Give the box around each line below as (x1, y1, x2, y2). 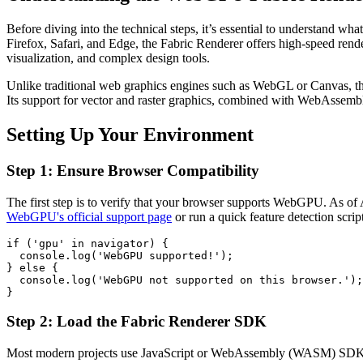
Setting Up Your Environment (6, 124, 254, 146)
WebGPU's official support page (6, 209, 172, 224)
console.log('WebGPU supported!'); (6, 249, 233, 262)
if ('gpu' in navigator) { (6, 237, 169, 250)
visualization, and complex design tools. (6, 51, 210, 66)
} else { (6, 261, 58, 274)
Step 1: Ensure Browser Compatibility (6, 161, 259, 179)
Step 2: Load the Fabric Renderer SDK (6, 313, 267, 331)
